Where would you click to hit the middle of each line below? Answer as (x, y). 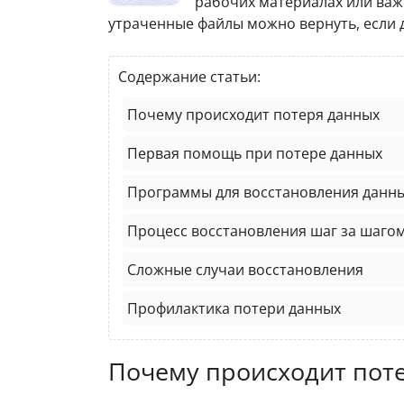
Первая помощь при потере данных (255, 153)
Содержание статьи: (189, 76)
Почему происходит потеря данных (253, 114)
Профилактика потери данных (234, 308)
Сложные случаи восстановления (245, 269)
